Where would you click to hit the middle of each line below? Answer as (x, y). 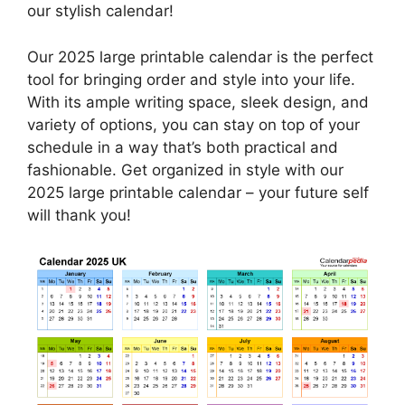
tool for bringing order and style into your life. (191, 79)
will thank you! (79, 215)
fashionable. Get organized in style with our (185, 170)
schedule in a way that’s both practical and (183, 147)
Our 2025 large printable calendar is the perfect (200, 57)
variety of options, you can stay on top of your (193, 124)
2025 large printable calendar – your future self (198, 192)
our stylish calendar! (100, 11)
